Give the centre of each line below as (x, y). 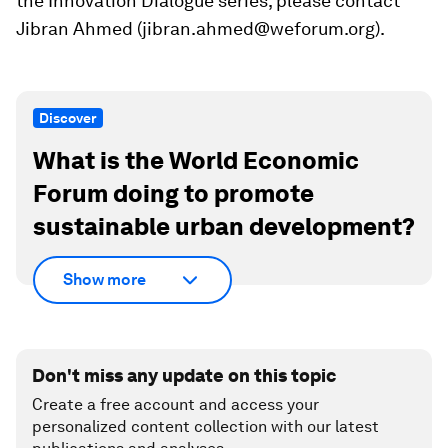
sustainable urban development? (224, 226)
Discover (68, 118)
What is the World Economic (196, 160)
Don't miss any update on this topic (184, 375)
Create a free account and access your (175, 404)
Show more (104, 279)
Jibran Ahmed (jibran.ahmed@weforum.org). (200, 28)
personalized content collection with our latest (205, 426)
